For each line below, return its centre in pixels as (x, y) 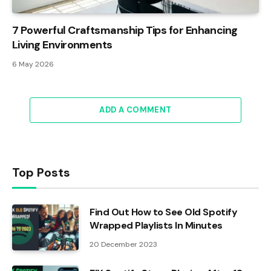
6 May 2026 (33, 64)
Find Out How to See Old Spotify (164, 212)
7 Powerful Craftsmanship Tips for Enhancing (125, 30)
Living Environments (62, 44)
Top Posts (41, 172)
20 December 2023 (123, 244)
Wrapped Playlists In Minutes (156, 225)
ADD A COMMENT (135, 109)
